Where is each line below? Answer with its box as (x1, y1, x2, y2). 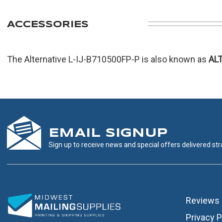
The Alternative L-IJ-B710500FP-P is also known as (7, 54, 209, 65)
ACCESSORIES (7, 20, 89, 30)
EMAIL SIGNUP (49, 127, 167, 139)
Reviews (185, 195, 220, 206)
